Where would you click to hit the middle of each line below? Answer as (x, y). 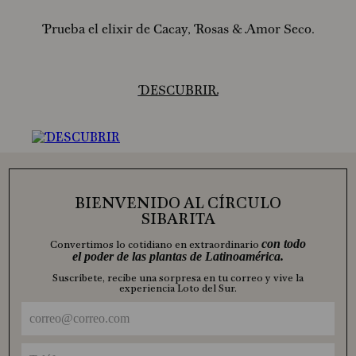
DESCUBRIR (178, 91)
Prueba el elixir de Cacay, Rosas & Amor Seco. (178, 30)
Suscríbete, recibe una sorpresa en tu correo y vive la (178, 279)
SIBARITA (178, 219)
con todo (283, 244)
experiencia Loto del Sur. (178, 289)
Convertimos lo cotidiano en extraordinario (155, 245)
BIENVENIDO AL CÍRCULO (178, 203)
